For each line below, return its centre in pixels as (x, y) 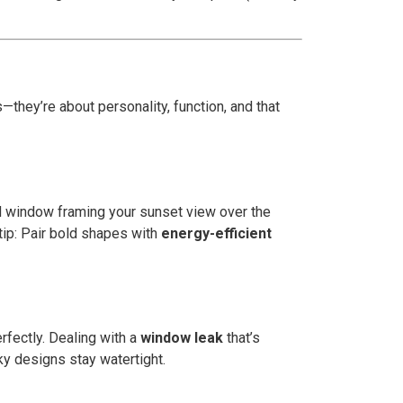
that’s (242, 337)
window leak (182, 337)
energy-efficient (216, 233)
